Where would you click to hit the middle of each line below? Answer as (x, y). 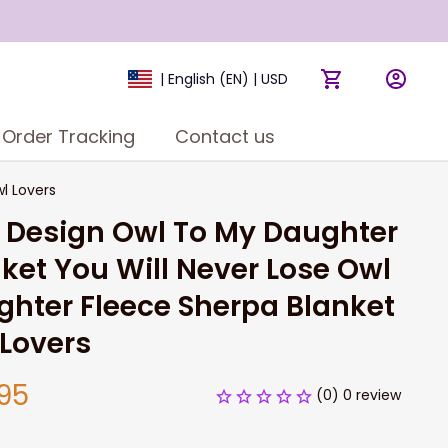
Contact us (224, 136)
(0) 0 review (358, 395)
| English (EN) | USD (223, 79)
